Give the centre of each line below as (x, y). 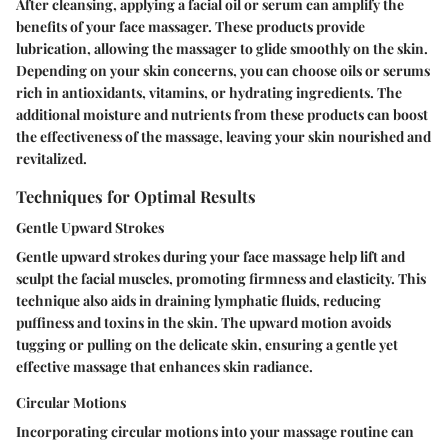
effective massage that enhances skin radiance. (164, 367)
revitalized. (51, 158)
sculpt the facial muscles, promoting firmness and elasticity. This (221, 279)
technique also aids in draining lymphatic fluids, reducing (198, 301)
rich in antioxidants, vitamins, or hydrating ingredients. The (209, 92)
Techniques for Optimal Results (136, 196)
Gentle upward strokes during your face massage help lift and (210, 257)
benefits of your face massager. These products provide (190, 26)
